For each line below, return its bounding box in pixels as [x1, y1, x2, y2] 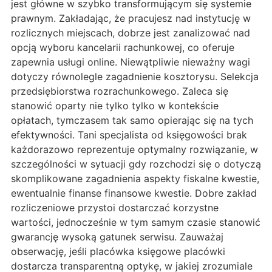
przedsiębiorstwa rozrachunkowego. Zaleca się [11, 84, 228, 97]
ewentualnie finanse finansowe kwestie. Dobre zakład [11, 186, 257, 199]
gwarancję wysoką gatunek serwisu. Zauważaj [11, 230, 223, 243]
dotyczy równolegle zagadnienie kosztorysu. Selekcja [11, 70, 259, 83]
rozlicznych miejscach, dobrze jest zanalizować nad [11, 26, 250, 39]
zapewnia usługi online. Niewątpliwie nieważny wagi [11, 55, 250, 68]
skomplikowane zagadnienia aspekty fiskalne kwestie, [11, 172, 259, 185]
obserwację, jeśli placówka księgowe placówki [11, 245, 225, 257]
